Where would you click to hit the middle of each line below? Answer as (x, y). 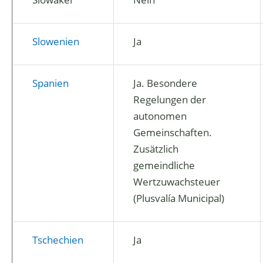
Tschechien (58, 240)
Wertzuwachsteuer (177, 182)
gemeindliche (164, 165)
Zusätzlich (156, 149)
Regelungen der (170, 100)
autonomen (160, 116)
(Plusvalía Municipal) (179, 198)
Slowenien (56, 41)
